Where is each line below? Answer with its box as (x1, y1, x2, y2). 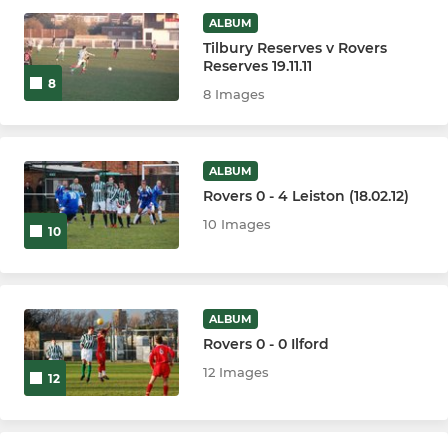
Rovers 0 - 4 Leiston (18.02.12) (203, 187, 410, 206)
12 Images (203, 363, 270, 380)
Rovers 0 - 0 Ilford (203, 334, 330, 353)
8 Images (203, 86, 266, 103)
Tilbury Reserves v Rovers (203, 39, 388, 58)
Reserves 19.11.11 (203, 57, 313, 76)
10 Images (203, 216, 272, 233)
